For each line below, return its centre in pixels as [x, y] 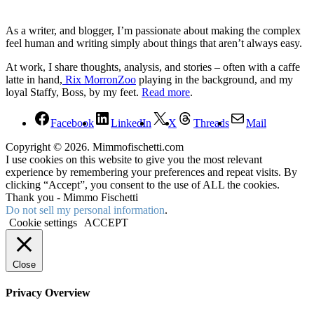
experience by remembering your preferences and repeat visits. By [151, 172]
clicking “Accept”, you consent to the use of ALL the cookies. [143, 184]
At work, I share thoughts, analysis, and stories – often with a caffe [153, 67]
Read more [166, 92]
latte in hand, [34, 79]
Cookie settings [43, 222]
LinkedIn [131, 123]
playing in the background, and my [214, 79]
